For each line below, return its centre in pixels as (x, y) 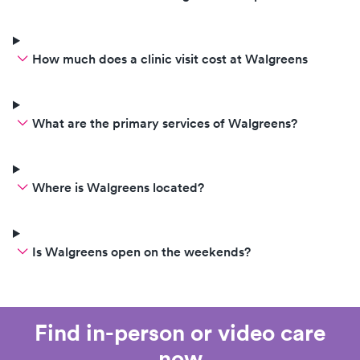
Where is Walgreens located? (118, 188)
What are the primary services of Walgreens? (165, 123)
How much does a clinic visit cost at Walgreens (170, 59)
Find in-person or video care (180, 333)
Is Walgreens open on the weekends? (141, 252)
